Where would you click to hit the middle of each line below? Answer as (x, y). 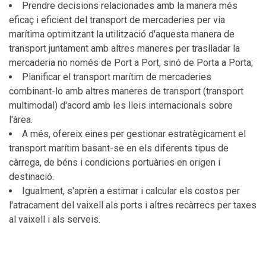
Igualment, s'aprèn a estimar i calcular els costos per (131, 191)
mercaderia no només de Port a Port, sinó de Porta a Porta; (131, 63)
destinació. (31, 177)
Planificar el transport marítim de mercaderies (117, 77)
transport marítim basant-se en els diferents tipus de (119, 148)
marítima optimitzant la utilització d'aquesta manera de (122, 34)
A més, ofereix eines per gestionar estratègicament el (134, 134)
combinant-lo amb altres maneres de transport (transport (126, 91)
